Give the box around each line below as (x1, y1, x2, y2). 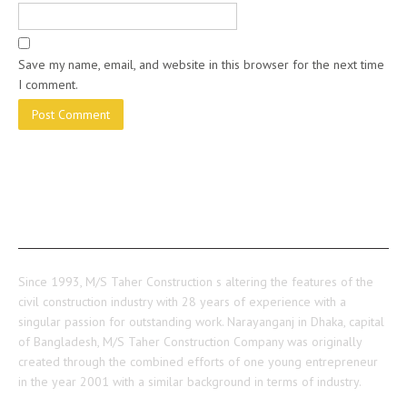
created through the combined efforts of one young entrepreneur (18, 353, 378, 370)
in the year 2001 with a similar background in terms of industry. (18, 373, 362, 390)
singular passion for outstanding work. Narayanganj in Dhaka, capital (18, 313, 384, 330)
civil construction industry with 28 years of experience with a (18, 293, 346, 310)
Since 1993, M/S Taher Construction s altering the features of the (18, 273, 373, 290)
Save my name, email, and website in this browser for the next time (18, 56, 384, 73)
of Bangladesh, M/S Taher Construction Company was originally (18, 333, 362, 350)
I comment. (18, 76, 78, 93)
